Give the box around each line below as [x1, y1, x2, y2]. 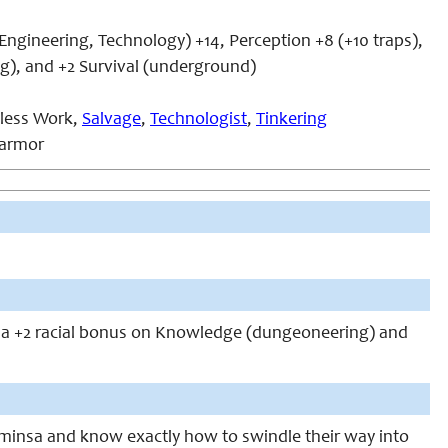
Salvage [82, 111, 141, 129]
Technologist [150, 111, 247, 129]
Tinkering [256, 111, 327, 129]
